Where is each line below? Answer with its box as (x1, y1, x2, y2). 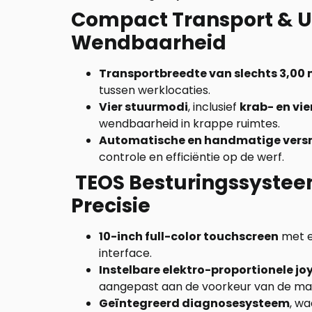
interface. (99, 245, 152, 261)
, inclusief (188, 99, 240, 115)
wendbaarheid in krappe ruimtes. (99, 116, 280, 132)
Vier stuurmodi (99, 99, 188, 115)
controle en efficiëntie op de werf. (99, 149, 284, 165)
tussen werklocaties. (99, 82, 210, 98)
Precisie (71, 192, 150, 219)
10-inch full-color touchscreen (99, 228, 279, 244)
